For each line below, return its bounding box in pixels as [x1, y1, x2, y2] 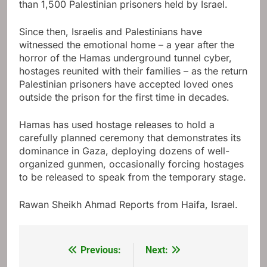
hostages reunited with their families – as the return [19, 65, 247, 77]
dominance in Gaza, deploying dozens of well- [19, 145, 229, 157]
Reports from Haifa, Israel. [116, 198, 238, 211]
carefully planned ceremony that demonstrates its [19, 132, 241, 144]
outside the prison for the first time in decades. [19, 91, 229, 104]
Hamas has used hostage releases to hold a [19, 119, 215, 131]
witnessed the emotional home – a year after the [19, 39, 234, 51]
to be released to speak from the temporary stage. [19, 171, 246, 184]
